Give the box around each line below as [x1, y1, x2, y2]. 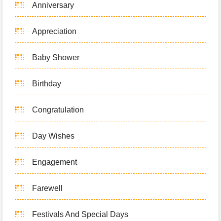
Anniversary [32, 1, 74, 10]
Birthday [32, 79, 61, 88]
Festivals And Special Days [32, 210, 128, 219]
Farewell [32, 184, 63, 193]
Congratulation [32, 106, 84, 114]
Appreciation [32, 27, 76, 36]
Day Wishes [32, 132, 74, 141]
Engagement [32, 158, 77, 167]
